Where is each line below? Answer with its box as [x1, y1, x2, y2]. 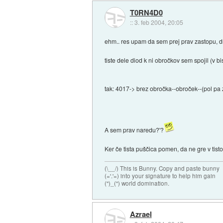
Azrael [129, 209, 152, 220]
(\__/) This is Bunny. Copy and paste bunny [105, 164, 220, 172]
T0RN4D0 [129, 6, 163, 18]
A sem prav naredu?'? [105, 125, 164, 134]
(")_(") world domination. [105, 179, 170, 187]
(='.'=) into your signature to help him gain [105, 171, 216, 180]
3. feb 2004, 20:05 [134, 17, 183, 26]
